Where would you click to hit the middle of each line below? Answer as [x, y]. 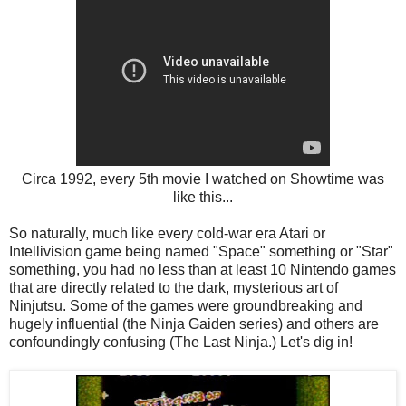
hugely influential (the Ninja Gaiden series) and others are [194, 324]
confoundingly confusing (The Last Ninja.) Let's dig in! [181, 342]
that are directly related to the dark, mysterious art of [174, 287]
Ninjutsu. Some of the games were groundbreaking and [186, 305]
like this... [203, 197]
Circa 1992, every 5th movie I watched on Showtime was [203, 179]
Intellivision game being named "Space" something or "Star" [201, 251]
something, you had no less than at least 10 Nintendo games [203, 269]
